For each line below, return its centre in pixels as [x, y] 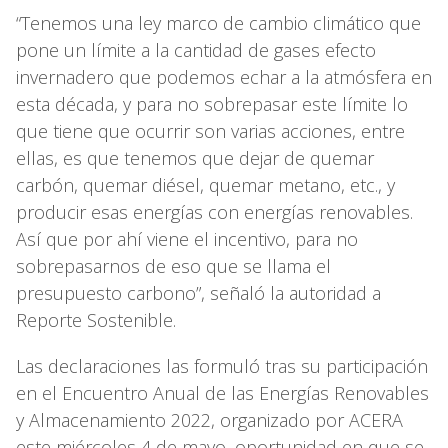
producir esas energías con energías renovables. [214, 211]
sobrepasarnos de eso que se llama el [173, 265]
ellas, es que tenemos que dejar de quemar [195, 157]
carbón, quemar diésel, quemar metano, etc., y [205, 184]
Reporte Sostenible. [98, 319]
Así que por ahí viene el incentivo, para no [187, 238]
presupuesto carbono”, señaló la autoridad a [198, 292]
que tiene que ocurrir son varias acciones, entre [210, 130]
